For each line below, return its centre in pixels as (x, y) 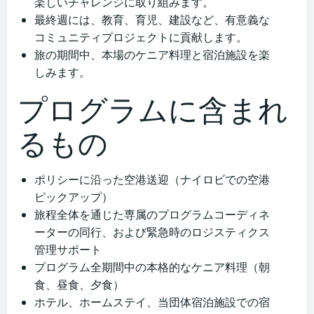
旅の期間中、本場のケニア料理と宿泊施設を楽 (152, 55)
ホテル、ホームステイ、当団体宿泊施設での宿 (152, 302)
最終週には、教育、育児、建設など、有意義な (152, 20)
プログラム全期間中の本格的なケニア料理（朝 (152, 267)
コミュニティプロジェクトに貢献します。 (141, 37)
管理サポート (68, 250)
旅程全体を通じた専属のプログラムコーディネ (152, 215)
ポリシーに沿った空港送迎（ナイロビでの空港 (152, 180)
